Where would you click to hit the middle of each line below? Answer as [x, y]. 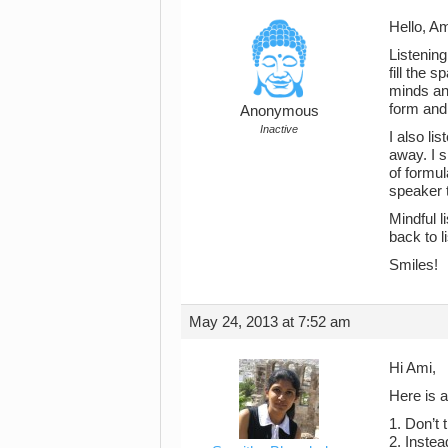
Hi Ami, [412, 367]
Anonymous [279, 110]
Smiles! [413, 264]
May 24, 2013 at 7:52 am [270, 321]
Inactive [279, 128]
